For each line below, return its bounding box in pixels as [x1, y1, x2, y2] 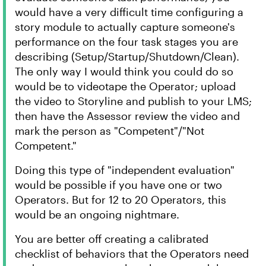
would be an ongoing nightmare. [15, 208, 179, 221]
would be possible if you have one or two [15, 178, 222, 191]
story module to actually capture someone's [15, 20, 235, 33]
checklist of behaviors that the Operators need [15, 247, 249, 260]
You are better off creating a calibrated [15, 232, 208, 245]
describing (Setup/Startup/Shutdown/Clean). [15, 50, 239, 63]
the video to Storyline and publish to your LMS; [15, 94, 252, 107]
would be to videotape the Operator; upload [15, 80, 236, 93]
